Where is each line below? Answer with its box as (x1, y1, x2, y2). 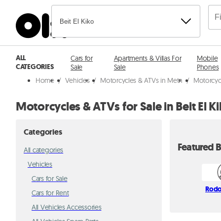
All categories (24, 146, 64, 154)
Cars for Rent (32, 188, 69, 197)
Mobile (196, 54, 218, 63)
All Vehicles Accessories (32, 203, 102, 212)
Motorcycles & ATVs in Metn (100, 76, 183, 85)
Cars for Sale (32, 174, 68, 183)
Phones (196, 63, 219, 72)
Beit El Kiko (60, 17, 94, 25)
